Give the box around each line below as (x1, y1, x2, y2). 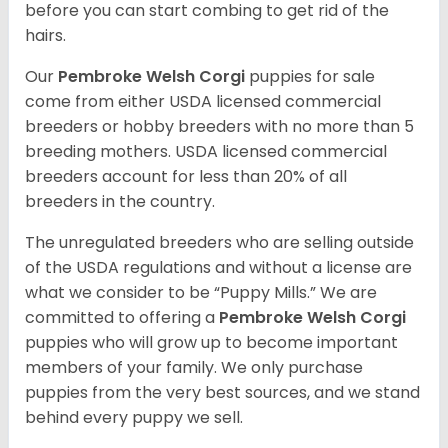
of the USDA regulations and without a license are (25, 256, 412, 280)
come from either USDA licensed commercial (25, 90, 381, 114)
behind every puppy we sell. (25, 406, 243, 430)
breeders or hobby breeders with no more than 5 (25, 115, 414, 139)
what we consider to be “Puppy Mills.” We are (25, 281, 377, 305)
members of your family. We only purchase (25, 356, 363, 380)
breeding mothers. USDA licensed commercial (25, 140, 387, 164)
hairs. (25, 24, 66, 48)
